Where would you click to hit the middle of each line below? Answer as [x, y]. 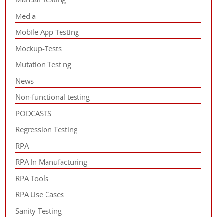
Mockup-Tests [39, 48]
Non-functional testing [53, 97]
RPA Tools [32, 178]
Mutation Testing [44, 64]
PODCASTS [34, 113]
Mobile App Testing [47, 32]
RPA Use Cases [40, 194]
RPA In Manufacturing [52, 162]
